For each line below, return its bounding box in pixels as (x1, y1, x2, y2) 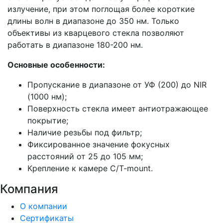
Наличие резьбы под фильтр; (27, 127, 142, 137)
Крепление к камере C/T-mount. (27, 163, 153, 173)
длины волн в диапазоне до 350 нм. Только (7, 16, 179, 26)
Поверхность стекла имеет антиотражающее (27, 104, 208, 113)
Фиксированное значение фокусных (27, 139, 170, 149)
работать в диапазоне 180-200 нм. (7, 40, 143, 50)
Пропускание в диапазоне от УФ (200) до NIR (27, 80, 207, 90)
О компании (20, 201, 67, 211)
